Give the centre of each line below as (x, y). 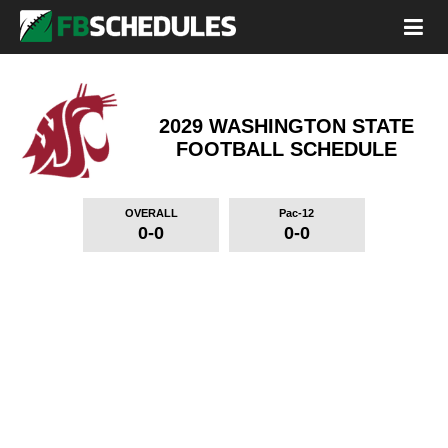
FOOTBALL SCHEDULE (286, 149)
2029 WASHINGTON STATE (286, 126)
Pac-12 (297, 213)
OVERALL (151, 213)
